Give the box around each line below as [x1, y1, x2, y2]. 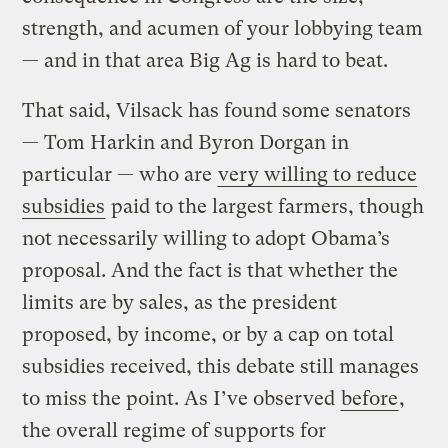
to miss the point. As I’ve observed [22, 386, 341, 410]
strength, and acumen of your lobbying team [22, 16, 424, 40]
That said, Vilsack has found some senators [22, 98, 412, 122]
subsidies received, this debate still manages [22, 354, 420, 378]
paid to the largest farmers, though [106, 194, 425, 218]
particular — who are [22, 162, 218, 186]
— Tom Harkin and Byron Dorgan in [22, 130, 350, 154]
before [341, 386, 399, 410]
